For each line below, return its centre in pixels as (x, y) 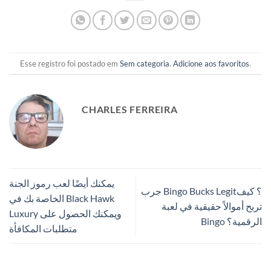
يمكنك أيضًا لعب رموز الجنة (62, 183)
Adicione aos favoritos (211, 63)
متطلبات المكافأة (43, 229)
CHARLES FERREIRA (130, 109)
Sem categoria (145, 63)
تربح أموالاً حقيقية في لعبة (212, 206)
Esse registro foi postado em (70, 63)
